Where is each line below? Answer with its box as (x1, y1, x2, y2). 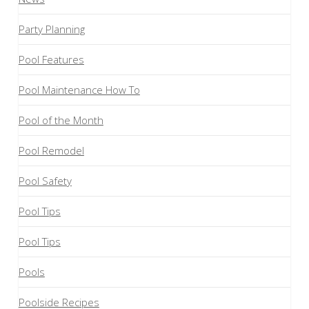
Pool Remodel (18, 143, 84, 158)
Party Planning (18, 22, 85, 37)
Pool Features (18, 52, 84, 67)
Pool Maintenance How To (18, 83, 140, 97)
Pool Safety (18, 174, 72, 188)
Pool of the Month (18, 113, 103, 128)
